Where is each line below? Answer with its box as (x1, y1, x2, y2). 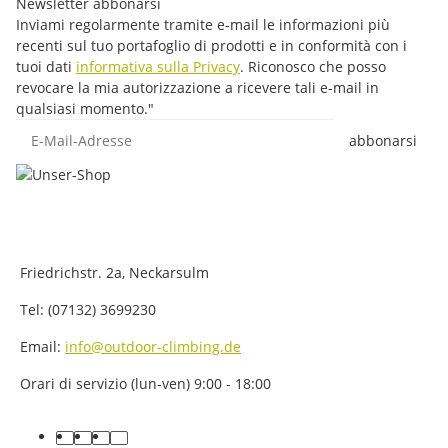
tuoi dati (16, 56, 76, 76)
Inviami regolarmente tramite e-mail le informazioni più (16, 14, 390, 34)
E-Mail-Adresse (15, 118, 116, 138)
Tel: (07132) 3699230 (16, 299, 156, 319)
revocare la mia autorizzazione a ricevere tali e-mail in (16, 77, 379, 97)
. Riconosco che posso (240, 56, 386, 76)
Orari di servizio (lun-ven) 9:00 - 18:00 (16, 373, 271, 393)
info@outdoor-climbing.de (65, 336, 241, 356)
